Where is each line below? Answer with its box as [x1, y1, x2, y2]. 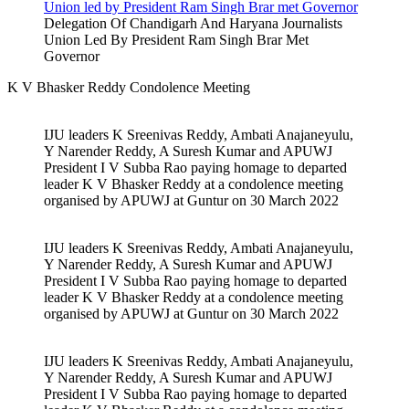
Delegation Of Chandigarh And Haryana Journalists [44, 16, 342, 32]
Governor [44, 48, 100, 65]
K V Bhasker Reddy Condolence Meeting [7, 79, 250, 96]
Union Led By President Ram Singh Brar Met [44, 32, 309, 48]
